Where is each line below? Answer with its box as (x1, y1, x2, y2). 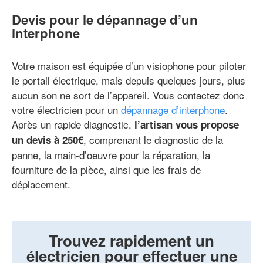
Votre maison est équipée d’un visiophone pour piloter (12, 58, 246, 73)
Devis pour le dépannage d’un (12, 10, 198, 29)
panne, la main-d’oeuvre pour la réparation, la (12, 147, 210, 163)
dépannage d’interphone (121, 102, 225, 117)
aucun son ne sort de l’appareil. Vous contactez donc (12, 87, 244, 103)
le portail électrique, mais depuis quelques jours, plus (12, 73, 245, 88)
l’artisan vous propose (134, 117, 239, 132)
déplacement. (12, 177, 70, 192)
